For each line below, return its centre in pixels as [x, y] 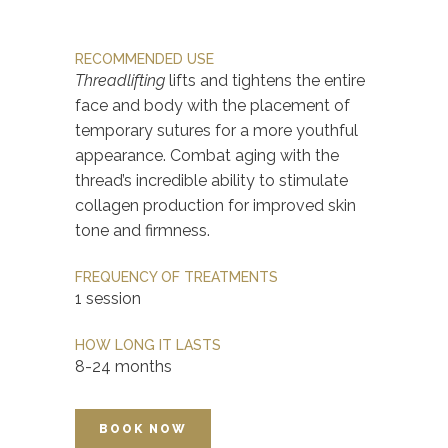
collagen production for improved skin [215, 206]
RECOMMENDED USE [144, 59]
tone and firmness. [142, 231]
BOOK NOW [143, 429]
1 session [108, 299]
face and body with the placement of [212, 106]
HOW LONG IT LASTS [148, 345]
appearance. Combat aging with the [207, 156]
